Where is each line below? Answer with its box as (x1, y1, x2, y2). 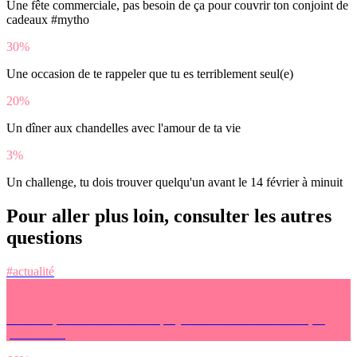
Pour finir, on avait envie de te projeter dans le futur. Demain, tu (6, 312, 325, 326)
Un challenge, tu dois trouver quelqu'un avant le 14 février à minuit (6, 175, 343, 189)
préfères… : (6, 326, 65, 340)
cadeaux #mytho (6, 12, 89, 26)
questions (6, 226, 82, 248)
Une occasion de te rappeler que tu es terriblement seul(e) (6, 66, 293, 80)
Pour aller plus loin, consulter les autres (6, 205, 331, 226)
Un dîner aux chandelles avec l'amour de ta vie (6, 120, 241, 135)
